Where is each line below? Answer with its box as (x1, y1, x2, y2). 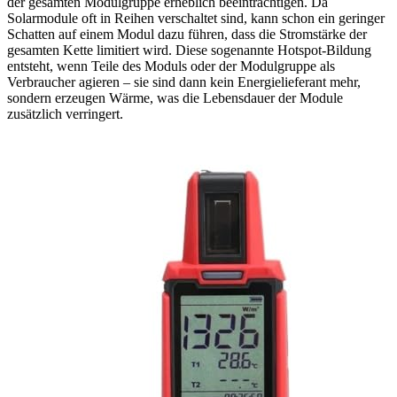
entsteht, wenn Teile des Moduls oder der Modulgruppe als (7, 58, 335, 74)
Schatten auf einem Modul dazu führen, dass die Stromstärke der (7, 26, 367, 42)
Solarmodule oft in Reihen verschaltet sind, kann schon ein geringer (7, 10, 385, 26)
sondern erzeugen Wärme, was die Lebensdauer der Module (7, 90, 343, 105)
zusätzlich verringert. (7, 105, 123, 121)
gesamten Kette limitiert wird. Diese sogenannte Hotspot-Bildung (7, 42, 371, 58)
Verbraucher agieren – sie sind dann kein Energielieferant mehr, (7, 74, 361, 90)
